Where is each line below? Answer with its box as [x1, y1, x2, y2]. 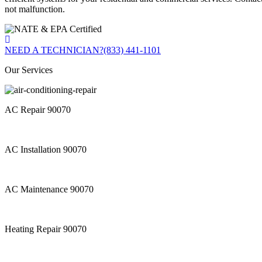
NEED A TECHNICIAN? [5, 45, 104, 56]
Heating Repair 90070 [5, 224, 87, 235]
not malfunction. [5, 4, 65, 15]
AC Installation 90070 [5, 144, 87, 155]
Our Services [5, 65, 53, 75]
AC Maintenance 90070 [5, 184, 94, 195]
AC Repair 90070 [5, 105, 71, 115]
